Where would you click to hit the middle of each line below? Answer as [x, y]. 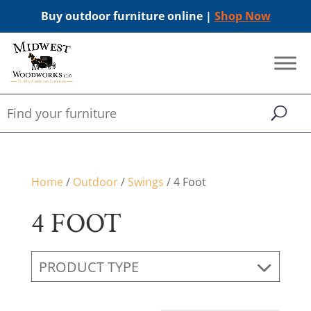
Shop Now [242, 16]
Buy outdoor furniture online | [127, 16]
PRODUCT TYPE [89, 267]
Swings [145, 182]
